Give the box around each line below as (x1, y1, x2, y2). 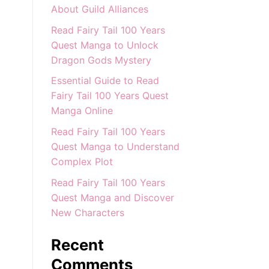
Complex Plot (50, 156, 113, 168)
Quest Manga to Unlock (50, 38, 159, 51)
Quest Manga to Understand (50, 141, 180, 153)
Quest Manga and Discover (50, 191, 174, 204)
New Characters (50, 206, 124, 219)
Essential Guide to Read (50, 74, 159, 87)
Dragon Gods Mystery (50, 53, 151, 66)
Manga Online (50, 104, 113, 117)
